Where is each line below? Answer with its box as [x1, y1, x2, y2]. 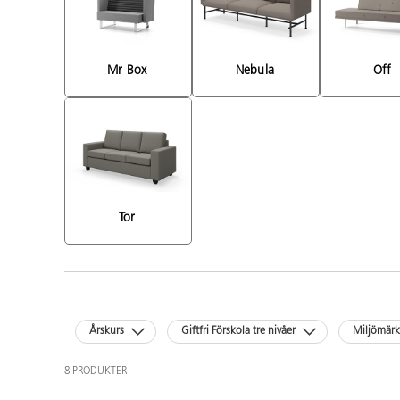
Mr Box [107, 63, 151, 78]
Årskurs [89, 326, 124, 337]
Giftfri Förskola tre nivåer [181, 326, 296, 337]
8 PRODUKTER [64, 366, 127, 378]
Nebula [235, 63, 279, 78]
